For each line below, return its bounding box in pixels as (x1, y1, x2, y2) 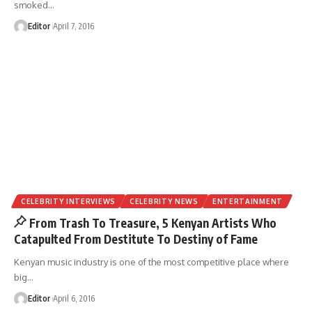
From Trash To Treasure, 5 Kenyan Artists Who (29, 214, 277, 231)
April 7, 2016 (53, 20, 94, 31)
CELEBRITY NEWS (130, 196, 198, 205)
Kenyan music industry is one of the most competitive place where (14, 256, 289, 267)
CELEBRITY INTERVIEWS (21, 196, 116, 205)
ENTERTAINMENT (212, 196, 283, 205)
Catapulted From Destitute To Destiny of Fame (14, 231, 258, 247)
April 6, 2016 (53, 292, 95, 304)
